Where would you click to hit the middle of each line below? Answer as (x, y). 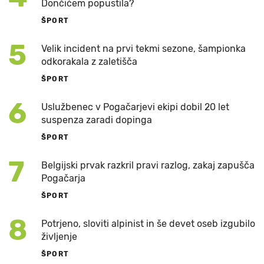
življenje (59, 237)
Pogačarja (63, 179)
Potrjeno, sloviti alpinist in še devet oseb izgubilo (148, 224)
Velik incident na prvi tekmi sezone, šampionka (143, 49)
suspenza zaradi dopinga (97, 120)
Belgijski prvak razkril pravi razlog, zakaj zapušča (148, 166)
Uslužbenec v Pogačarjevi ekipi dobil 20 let (135, 107)
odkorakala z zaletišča (89, 62)
